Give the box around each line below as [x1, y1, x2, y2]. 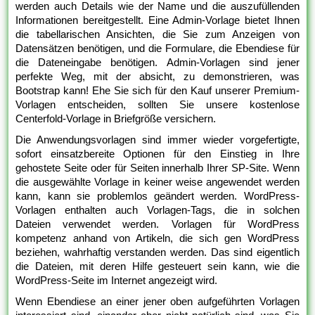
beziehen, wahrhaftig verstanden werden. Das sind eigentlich [15, 246, 300, 259]
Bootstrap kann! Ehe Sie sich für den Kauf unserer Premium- [15, 84, 300, 97]
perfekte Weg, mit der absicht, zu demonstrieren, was [15, 70, 300, 83]
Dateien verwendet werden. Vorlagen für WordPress [15, 218, 300, 231]
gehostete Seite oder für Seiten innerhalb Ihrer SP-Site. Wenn [15, 162, 300, 174]
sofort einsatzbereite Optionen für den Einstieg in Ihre [15, 148, 300, 160]
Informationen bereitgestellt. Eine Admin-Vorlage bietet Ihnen [15, 14, 300, 27]
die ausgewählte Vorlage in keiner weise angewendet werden [15, 176, 300, 188]
